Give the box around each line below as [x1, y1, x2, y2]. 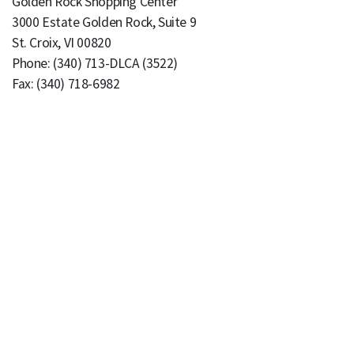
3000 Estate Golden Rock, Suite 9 [12, 13, 197, 31]
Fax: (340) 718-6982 [12, 75, 120, 92]
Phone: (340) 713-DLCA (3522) [12, 55, 178, 72]
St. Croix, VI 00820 [12, 34, 111, 51]
